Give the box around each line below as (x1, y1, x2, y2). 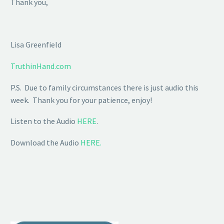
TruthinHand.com (10, 61, 71, 71)
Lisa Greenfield (10, 39, 61, 50)
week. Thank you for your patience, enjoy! (10, 94, 152, 105)
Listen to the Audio (10, 116, 77, 126)
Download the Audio (10, 137, 80, 147)
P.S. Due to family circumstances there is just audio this (10, 82, 198, 92)
